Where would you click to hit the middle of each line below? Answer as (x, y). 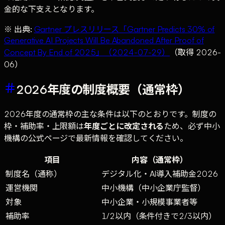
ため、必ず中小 (192, 126)
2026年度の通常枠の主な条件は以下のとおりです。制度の (110, 114)
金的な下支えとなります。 (52, 9)
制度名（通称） (34, 174)
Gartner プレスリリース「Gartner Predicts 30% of (124, 29)
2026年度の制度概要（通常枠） (103, 90)
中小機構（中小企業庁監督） (153, 188)
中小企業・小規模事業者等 (150, 202)
